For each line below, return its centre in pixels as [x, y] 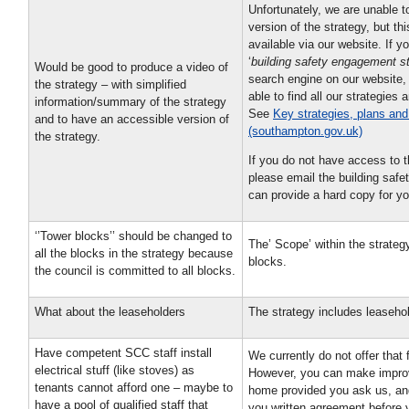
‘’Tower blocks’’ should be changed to [133, 236]
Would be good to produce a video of [131, 67]
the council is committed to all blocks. [135, 270]
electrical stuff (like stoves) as [115, 370]
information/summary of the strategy [131, 101]
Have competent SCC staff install [123, 352]
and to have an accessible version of [132, 119]
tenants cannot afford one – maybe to [134, 387]
